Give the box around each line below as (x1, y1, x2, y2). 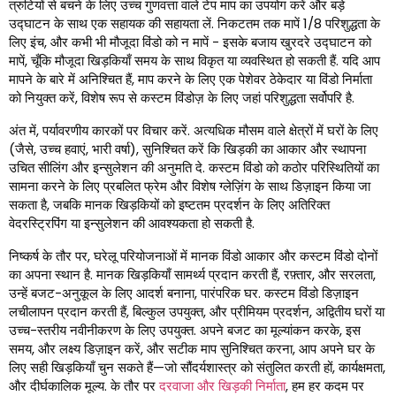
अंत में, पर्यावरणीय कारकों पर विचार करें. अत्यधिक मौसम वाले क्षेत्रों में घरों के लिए (9, 121, 378, 141)
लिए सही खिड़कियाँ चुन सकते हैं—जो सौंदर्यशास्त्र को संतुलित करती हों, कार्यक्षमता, (9, 358, 385, 377)
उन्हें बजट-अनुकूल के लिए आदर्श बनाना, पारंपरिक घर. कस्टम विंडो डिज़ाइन (9, 284, 359, 303)
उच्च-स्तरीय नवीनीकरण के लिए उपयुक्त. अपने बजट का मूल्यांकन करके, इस (9, 321, 361, 340)
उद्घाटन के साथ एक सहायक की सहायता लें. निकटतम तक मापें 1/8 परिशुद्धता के (9, 14, 380, 34)
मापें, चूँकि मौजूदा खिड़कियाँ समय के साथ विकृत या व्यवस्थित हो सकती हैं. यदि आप (9, 51, 380, 71)
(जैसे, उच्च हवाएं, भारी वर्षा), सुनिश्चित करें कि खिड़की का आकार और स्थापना (9, 140, 366, 159)
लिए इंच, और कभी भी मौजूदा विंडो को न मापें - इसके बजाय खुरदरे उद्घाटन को (9, 33, 371, 52)
